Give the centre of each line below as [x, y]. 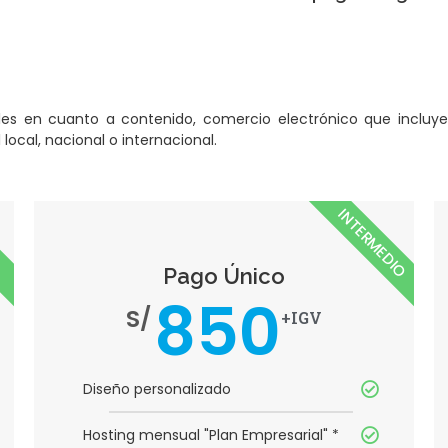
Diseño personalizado [157, 389]
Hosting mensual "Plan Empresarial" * [211, 435]
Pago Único [224, 276]
